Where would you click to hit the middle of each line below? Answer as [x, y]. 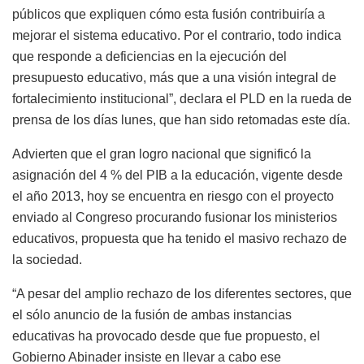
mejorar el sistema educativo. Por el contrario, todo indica [177, 35]
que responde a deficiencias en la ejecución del [149, 56]
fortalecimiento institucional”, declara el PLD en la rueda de [182, 98]
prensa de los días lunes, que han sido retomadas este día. [181, 119]
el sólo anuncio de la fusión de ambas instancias [152, 314]
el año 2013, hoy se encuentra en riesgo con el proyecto [173, 196]
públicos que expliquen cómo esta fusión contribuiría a [169, 14]
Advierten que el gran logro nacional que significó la [162, 154]
